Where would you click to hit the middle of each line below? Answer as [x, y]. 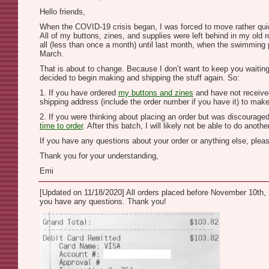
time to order [61, 126]
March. [52, 54]
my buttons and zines [156, 93]
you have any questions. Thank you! [103, 201]
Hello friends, [62, 12]
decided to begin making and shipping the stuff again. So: [140, 78]
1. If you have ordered [79, 93]
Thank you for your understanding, [99, 156]
